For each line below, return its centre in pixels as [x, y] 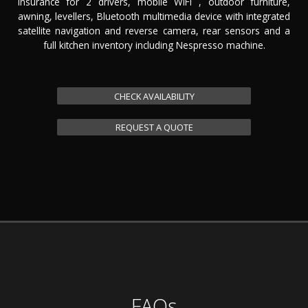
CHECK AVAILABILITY [154, 96]
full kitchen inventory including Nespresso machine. [154, 45]
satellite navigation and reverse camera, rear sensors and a [154, 31]
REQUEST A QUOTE [154, 128]
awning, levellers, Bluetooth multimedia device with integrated [154, 16]
